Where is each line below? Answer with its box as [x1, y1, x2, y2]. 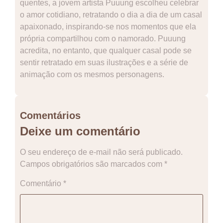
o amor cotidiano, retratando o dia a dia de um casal [20, 10, 202, 19]
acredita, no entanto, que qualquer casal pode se [20, 46, 192, 55]
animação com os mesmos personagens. [20, 70, 164, 79]
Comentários [20, 110, 81, 121]
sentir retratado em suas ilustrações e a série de [20, 58, 188, 67]
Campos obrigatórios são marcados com [20, 159, 164, 168]
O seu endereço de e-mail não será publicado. [20, 147, 183, 156]
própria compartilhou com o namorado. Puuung [20, 34, 186, 43]
